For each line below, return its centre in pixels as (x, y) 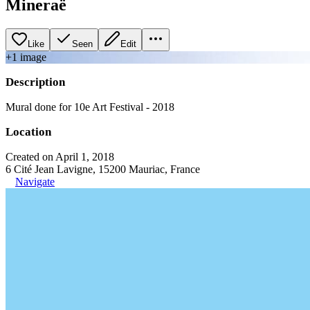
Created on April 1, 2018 (60, 156)
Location (28, 131)
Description (35, 82)
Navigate (35, 181)
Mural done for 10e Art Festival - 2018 (90, 107)
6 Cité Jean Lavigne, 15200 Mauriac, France (103, 169)
